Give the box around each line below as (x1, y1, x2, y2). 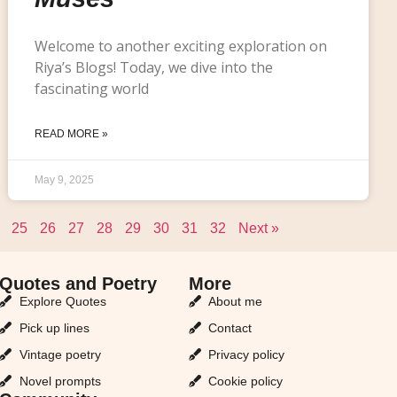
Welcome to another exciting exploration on (35, 35, 328, 56)
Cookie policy (208, 373, 287, 388)
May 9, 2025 (35, 173, 95, 186)
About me (208, 293, 263, 308)
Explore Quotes (19, 293, 106, 308)
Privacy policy (208, 346, 285, 362)
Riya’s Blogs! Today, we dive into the (35, 57, 274, 77)
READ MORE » (35, 127, 109, 140)
